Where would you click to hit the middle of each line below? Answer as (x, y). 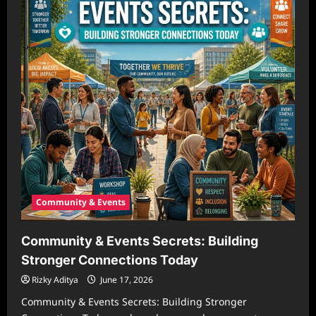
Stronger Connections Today (110, 260)
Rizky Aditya (55, 280)
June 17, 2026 (126, 280)
